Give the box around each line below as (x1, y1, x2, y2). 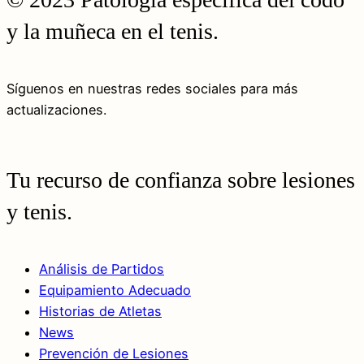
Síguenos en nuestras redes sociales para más (6, 80, 298, 97)
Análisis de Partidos (39, 260, 164, 277)
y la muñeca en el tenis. (6, 19, 219, 45)
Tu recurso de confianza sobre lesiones (6, 167, 355, 193)
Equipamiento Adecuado (39, 281, 191, 298)
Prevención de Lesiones (39, 344, 188, 362)
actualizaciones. (6, 101, 106, 118)
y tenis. (6, 198, 72, 224)
